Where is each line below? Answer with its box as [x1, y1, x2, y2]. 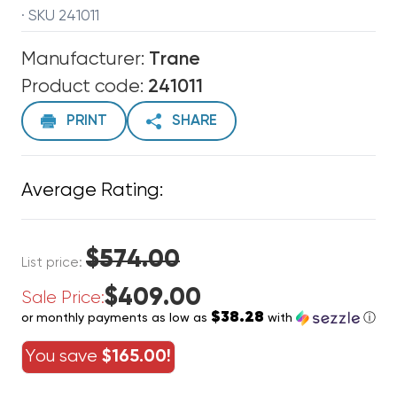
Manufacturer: [21, 51, 149, 69]
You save [26, 347, 102, 366]
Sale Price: [21, 289, 105, 307]
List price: [21, 256, 86, 269]
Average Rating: [21, 182, 163, 200]
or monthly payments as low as [21, 312, 211, 324]
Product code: [21, 78, 148, 97]
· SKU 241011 [21, 9, 99, 24]
